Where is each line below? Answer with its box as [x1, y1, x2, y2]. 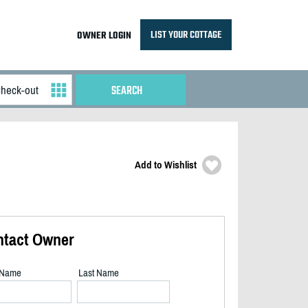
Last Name [78, 267, 119, 278]
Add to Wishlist [135, 159, 197, 170]
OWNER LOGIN [76, 28, 131, 44]
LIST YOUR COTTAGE [150, 26, 221, 43]
